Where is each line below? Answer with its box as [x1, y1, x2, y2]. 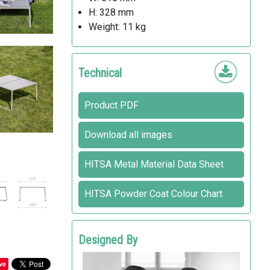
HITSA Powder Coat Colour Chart [84, 188, 222, 199]
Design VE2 [86, 254, 124, 263]
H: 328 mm [88, 7, 134, 18]
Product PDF [84, 99, 139, 111]
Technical [78, 66, 122, 80]
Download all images [84, 129, 172, 140]
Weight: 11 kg [88, 21, 146, 33]
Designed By [78, 233, 137, 247]
